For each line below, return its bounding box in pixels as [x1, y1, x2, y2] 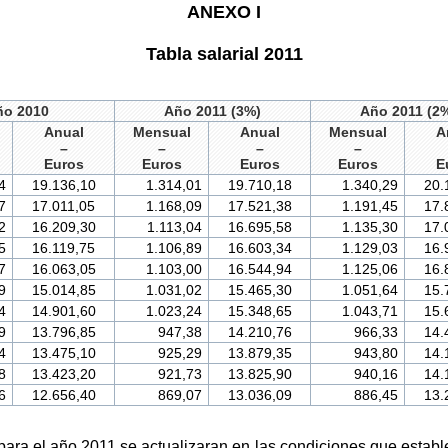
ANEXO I [187, 2, 261, 23]
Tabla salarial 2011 [145, 43, 303, 64]
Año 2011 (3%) [164, 103, 261, 120]
